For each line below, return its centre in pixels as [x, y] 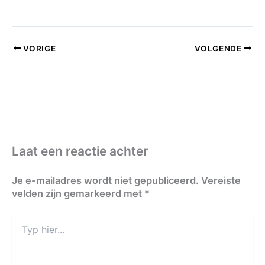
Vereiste [221, 181]
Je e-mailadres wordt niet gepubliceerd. [105, 181]
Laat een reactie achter [80, 151]
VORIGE [38, 48]
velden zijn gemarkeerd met [78, 194]
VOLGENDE [219, 48]
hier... [22, 231]
